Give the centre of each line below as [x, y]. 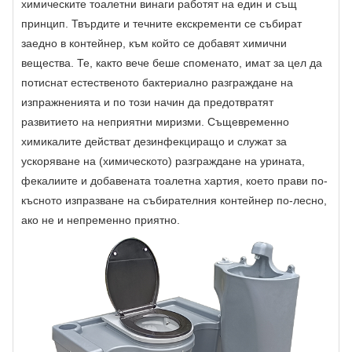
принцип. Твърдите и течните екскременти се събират [161, 24]
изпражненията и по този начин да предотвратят [147, 103]
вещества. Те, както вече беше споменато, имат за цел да [172, 63]
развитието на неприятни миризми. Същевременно [155, 122]
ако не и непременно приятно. [101, 220]
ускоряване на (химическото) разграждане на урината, [163, 161]
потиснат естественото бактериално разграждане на [157, 83]
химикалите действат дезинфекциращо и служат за [154, 142]
